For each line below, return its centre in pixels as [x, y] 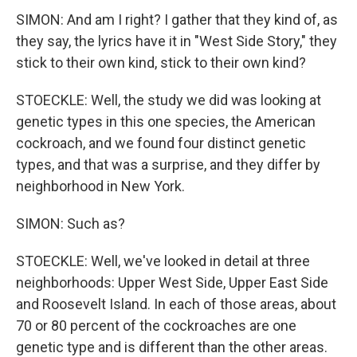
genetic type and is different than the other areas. [172, 347]
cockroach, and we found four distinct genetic [161, 143]
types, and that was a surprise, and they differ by [168, 165]
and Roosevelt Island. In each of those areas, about [176, 304]
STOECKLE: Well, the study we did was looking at [169, 100]
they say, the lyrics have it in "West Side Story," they [177, 41]
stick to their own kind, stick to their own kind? [161, 63]
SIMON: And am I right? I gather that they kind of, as [177, 20]
